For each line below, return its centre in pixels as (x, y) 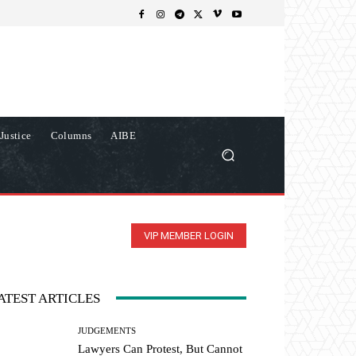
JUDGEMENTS (107, 330)
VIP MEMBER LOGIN (189, 235)
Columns (71, 135)
